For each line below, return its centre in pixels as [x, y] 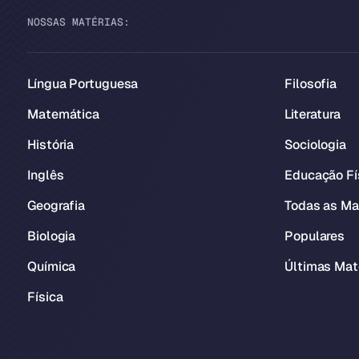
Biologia [52, 236]
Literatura [313, 114]
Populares [315, 236]
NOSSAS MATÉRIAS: [79, 22]
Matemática [63, 114]
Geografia [56, 206]
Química [52, 266]
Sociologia [315, 145]
